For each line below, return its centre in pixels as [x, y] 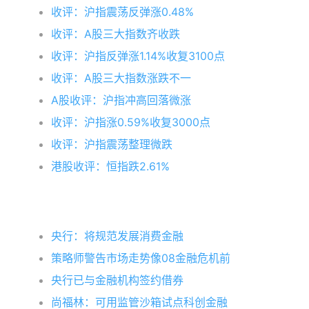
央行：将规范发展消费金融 [118, 236]
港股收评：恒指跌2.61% [111, 166]
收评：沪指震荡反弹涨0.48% [123, 12]
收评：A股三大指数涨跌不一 [121, 78]
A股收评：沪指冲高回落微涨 [121, 100]
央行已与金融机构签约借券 [118, 280]
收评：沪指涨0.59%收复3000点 [131, 122]
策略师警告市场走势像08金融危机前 [141, 258]
